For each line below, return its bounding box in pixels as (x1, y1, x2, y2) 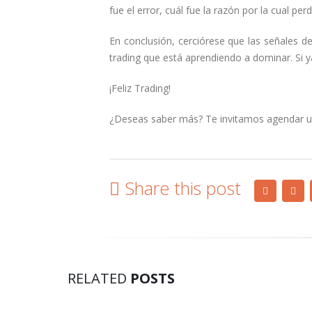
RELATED (68, 269, 130, 288)
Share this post (125, 176, 241, 200)
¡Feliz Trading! (109, 81, 171, 95)
